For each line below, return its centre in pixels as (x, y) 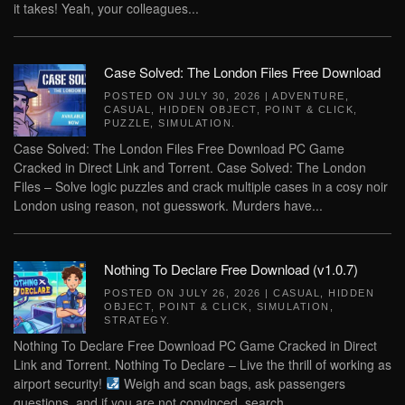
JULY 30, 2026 (220, 96)
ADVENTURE (309, 96)
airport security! (60, 383)
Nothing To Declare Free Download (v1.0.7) (231, 269)
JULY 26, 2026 (220, 293)
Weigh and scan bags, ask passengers (232, 383)
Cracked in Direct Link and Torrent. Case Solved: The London (190, 167)
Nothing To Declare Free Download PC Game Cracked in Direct (195, 345)
